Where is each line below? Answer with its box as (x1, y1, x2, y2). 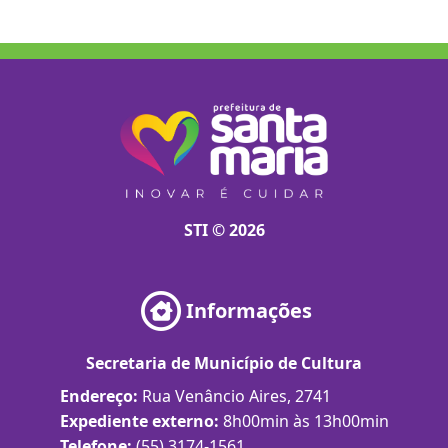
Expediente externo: (59, 410, 223, 432)
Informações (186, 297, 312, 324)
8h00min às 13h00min (222, 410, 389, 432)
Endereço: (59, 385, 142, 407)
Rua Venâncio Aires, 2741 (141, 385, 331, 407)
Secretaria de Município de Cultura (86, 352, 362, 374)
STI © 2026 (183, 219, 265, 241)
